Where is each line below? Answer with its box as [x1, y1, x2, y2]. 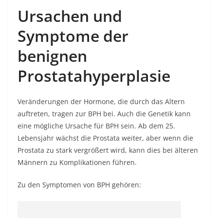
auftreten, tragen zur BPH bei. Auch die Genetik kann [18, 109, 191, 118]
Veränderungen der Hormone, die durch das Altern [18, 97, 185, 106]
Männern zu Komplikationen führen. [18, 158, 137, 167]
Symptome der [18, 25, 128, 46]
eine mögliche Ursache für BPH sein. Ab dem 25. [18, 121, 175, 130]
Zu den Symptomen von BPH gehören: [18, 180, 141, 189]
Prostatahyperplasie [18, 65, 170, 86]
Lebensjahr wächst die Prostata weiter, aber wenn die [18, 133, 193, 143]
